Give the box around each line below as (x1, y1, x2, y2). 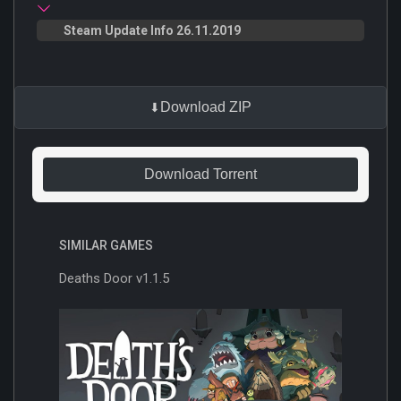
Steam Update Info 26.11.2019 (64, 22, 241, 38)
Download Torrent (144, 166, 257, 182)
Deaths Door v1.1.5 (59, 269, 169, 286)
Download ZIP (160, 98, 252, 115)
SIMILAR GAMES (59, 237, 153, 252)
